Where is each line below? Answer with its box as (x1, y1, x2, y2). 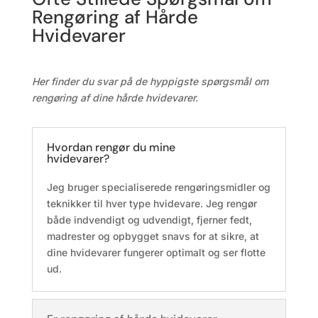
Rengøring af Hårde (31, 5, 198, 29)
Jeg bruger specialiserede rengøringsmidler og (46, 181, 270, 193)
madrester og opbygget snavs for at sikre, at (46, 230, 259, 242)
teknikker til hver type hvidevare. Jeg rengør (46, 197, 257, 209)
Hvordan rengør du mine (46, 140, 175, 155)
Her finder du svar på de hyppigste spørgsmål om (31, 75, 268, 87)
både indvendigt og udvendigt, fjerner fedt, (46, 214, 252, 226)
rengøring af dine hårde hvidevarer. (31, 92, 198, 104)
